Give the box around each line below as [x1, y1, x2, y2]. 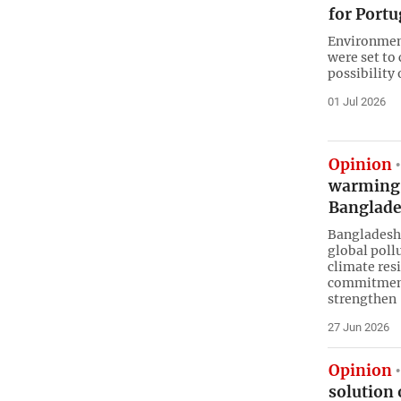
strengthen [327, 290, 397, 307]
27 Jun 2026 [327, 320, 389, 334]
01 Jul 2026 [327, 94, 386, 108]
